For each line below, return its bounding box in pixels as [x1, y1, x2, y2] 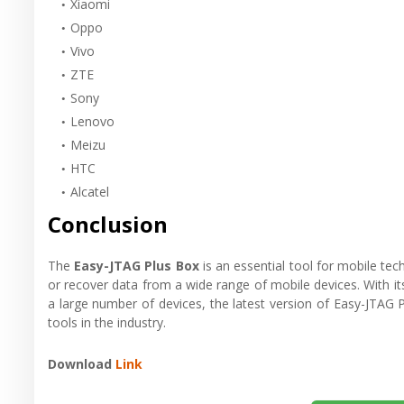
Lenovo [70, 112, 115, 130]
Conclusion [48, 208, 168, 239]
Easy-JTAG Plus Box [74, 256, 199, 274]
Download [48, 354, 115, 372]
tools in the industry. [48, 313, 166, 331]
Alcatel [70, 182, 109, 200]
